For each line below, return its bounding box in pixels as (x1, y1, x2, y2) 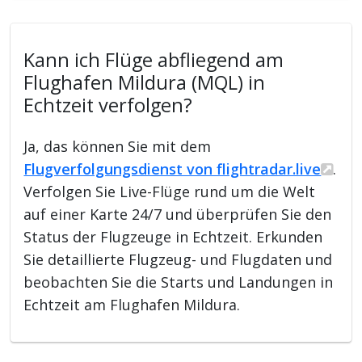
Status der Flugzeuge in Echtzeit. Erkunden (23, 226, 323, 246)
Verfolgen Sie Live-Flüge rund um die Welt (23, 181, 316, 201)
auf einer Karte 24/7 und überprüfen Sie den (23, 204, 332, 224)
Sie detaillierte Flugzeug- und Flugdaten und (23, 249, 333, 269)
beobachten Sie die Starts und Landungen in (23, 271, 334, 292)
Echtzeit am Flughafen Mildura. (23, 294, 241, 314)
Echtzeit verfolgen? (23, 91, 193, 118)
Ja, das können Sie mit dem (23, 136, 212, 156)
